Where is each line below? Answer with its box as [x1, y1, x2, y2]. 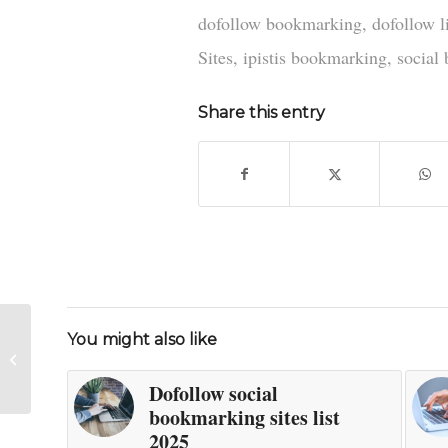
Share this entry [198, 103, 325, 123]
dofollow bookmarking [198, 11, 362, 36]
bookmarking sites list [149, 403, 340, 433]
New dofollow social [35, 338, 145, 357]
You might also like [67, 330, 217, 350]
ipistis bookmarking [243, 45, 387, 70]
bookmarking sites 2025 [35, 359, 166, 378]
